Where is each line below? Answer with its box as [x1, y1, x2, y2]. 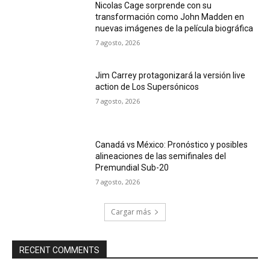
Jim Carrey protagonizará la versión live [95, 70, 246, 80]
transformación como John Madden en [95, 11, 245, 22]
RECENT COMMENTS [19, 245, 99, 255]
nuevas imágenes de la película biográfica [95, 23, 254, 33]
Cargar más [111, 206, 151, 217]
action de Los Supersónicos [95, 81, 199, 92]
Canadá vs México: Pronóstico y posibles [95, 140, 248, 150]
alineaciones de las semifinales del [95, 151, 227, 162]
